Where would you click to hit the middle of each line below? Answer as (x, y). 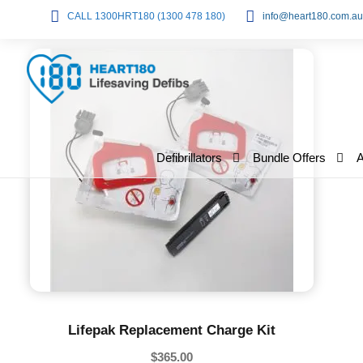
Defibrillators (189, 157)
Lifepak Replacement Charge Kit (172, 330)
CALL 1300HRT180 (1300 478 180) (146, 16)
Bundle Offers (289, 157)
